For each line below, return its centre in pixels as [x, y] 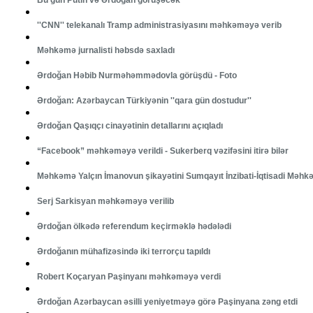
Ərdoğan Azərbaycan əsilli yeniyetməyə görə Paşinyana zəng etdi [167, 302]
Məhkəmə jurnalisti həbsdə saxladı [105, 51]
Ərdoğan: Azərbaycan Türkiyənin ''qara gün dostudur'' [144, 101]
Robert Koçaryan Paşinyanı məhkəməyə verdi [129, 277]
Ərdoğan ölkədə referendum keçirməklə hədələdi [134, 227]
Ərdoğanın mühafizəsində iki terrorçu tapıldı [123, 252]
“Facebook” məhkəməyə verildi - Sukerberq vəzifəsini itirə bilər [162, 151]
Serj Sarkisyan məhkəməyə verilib [105, 202]
